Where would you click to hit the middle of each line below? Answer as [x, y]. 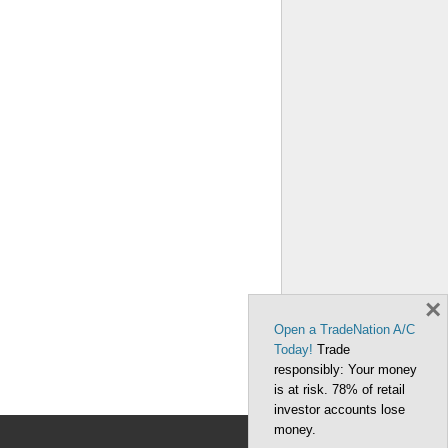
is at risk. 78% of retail [339, 389]
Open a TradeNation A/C [344, 329]
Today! [293, 349]
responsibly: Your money [345, 369]
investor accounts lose [339, 409]
